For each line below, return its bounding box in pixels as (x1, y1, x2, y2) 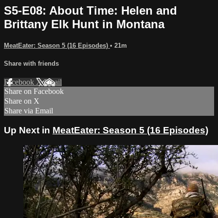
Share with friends (4, 59, 59, 67)
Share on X (4, 97, 39, 106)
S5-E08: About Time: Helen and (4, 3, 177, 17)
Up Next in (4, 125, 53, 135)
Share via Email (4, 107, 53, 115)
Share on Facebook (4, 87, 64, 96)
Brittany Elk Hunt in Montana (4, 17, 164, 31)
